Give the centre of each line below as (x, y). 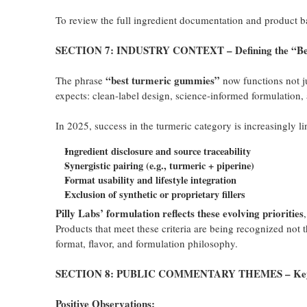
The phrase (80, 80)
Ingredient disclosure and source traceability (157, 151)
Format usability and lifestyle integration (150, 180)
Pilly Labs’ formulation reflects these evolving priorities (179, 213)
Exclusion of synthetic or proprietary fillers (155, 194)
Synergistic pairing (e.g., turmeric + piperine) (159, 165)
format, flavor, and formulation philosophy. (146, 243)
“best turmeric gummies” (162, 80)
